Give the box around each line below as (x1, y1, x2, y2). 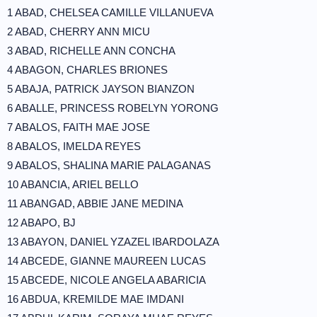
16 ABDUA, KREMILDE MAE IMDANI (7, 293, 184, 305)
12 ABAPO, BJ (7, 217, 76, 229)
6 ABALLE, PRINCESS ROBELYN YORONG (7, 102, 219, 114)
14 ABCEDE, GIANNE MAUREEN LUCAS (7, 255, 206, 267)
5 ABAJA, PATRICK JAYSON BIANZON (7, 83, 195, 95)
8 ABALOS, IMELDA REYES (7, 140, 141, 152)
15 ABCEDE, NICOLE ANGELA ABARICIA (7, 274, 206, 286)
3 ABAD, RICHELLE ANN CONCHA (7, 45, 175, 57)
